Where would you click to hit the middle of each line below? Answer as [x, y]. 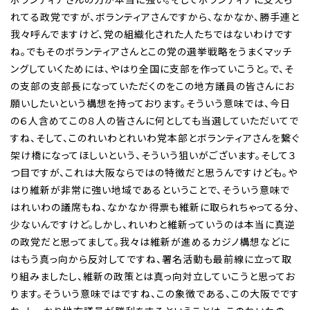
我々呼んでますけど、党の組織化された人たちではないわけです [152, 34]
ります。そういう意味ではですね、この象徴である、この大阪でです [155, 293]
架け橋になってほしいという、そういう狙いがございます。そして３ [154, 155]
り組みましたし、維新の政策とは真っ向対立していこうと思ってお [153, 276]
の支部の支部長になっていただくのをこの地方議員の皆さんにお [152, 85]
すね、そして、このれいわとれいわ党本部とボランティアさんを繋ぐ [155, 137]
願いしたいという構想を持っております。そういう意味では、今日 [151, 103]
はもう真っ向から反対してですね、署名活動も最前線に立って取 [151, 258]
